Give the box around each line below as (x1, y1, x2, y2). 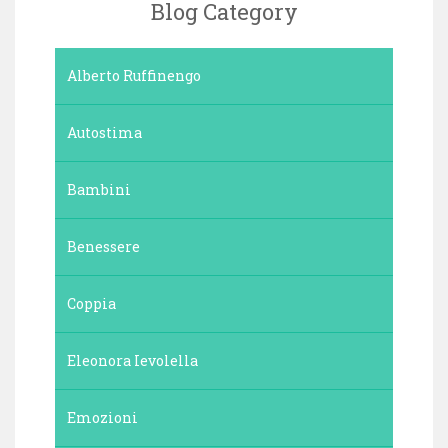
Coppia (67, 293, 116, 313)
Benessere (67, 236, 140, 256)
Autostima (67, 122, 142, 142)
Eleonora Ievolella (67, 350, 198, 370)
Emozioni (67, 407, 138, 427)
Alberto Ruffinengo (67, 65, 201, 85)
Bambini (67, 179, 131, 199)
